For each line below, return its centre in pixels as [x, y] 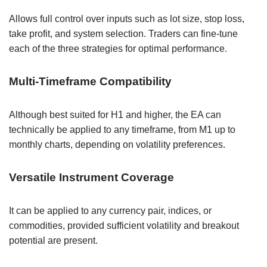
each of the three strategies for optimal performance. [118, 48]
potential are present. [53, 240]
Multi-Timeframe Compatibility [90, 81]
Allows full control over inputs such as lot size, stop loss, [127, 18]
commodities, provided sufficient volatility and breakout [124, 225]
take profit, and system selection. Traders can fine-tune [123, 33]
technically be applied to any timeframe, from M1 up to [122, 129]
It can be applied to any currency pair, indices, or [110, 210]
